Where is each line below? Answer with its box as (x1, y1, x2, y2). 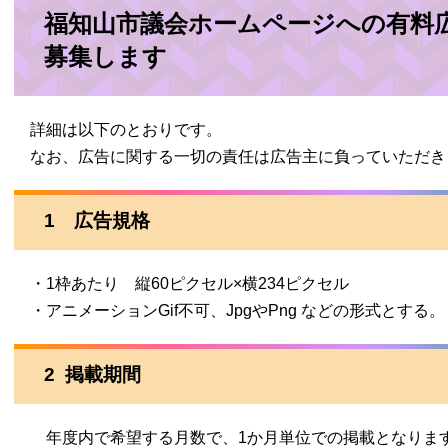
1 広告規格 (44, 210, 150, 231)
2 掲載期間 (44, 364, 160, 385)
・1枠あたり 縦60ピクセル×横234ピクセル (14, 275, 349, 292)
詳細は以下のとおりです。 (14, 121, 222, 138)
